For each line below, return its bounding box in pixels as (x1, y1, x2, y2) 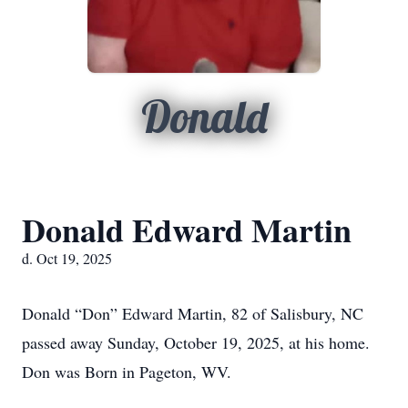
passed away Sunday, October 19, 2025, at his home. (22, 331, 370, 353)
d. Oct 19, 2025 (22, 249, 112, 268)
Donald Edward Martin (22, 206, 352, 253)
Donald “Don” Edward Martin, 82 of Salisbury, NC (22, 302, 363, 324)
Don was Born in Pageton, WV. (22, 361, 231, 382)
